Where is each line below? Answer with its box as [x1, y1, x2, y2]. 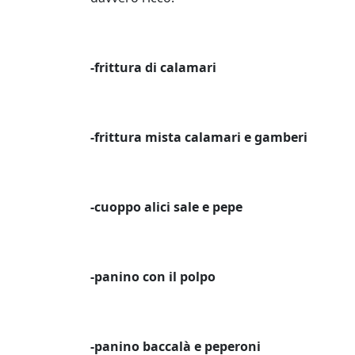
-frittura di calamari [90, 59, 216, 76]
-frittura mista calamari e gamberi [90, 128, 307, 146]
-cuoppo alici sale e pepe [90, 198, 242, 216]
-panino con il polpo [90, 268, 216, 285]
